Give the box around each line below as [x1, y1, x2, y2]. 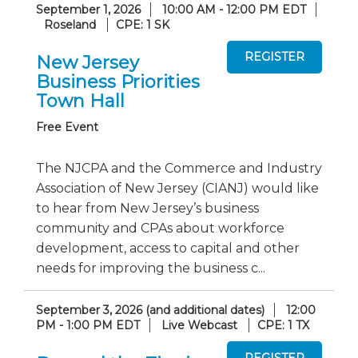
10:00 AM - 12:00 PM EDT [162, 2, 306, 17]
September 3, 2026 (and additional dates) [36, 303, 265, 317]
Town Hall [36, 90, 125, 112]
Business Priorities [36, 71, 200, 93]
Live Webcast [161, 318, 237, 332]
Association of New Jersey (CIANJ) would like [36, 181, 319, 196]
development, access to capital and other [36, 241, 300, 256]
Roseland [44, 17, 96, 32]
